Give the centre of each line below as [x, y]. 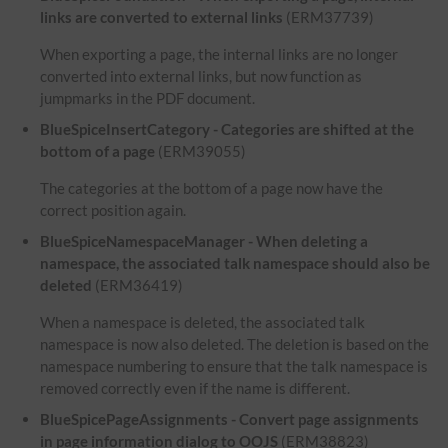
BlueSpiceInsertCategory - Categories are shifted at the [227, 129]
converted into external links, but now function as [201, 76]
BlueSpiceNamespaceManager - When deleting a [204, 241]
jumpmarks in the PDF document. [148, 98]
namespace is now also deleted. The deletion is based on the [235, 344]
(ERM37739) [329, 17]
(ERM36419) [138, 285]
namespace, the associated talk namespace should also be [235, 263]
